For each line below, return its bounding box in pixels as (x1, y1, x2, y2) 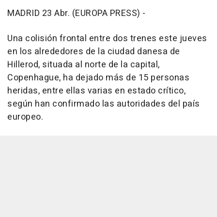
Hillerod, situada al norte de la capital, (7, 58, 160, 71)
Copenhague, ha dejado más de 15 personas (7, 71, 189, 84)
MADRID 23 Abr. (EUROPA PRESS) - (7, 6, 146, 20)
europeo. (7, 110, 43, 124)
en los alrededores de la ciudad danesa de (7, 45, 180, 58)
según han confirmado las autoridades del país (7, 97, 200, 110)
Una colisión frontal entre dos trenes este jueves (7, 31, 207, 45)
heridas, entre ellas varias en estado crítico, (7, 84, 186, 97)
